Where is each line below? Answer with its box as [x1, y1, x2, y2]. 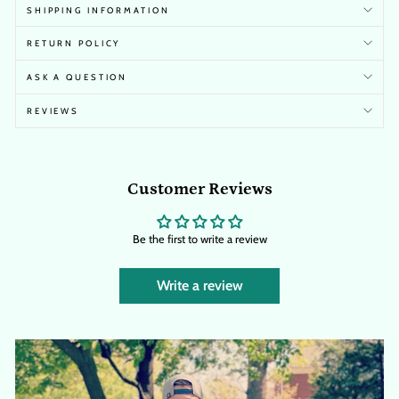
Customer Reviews [126, 179, 273, 199]
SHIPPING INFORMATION [27, 4, 170, 15]
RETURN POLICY [27, 37, 121, 48]
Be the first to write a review [132, 232, 267, 246]
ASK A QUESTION [27, 71, 128, 82]
